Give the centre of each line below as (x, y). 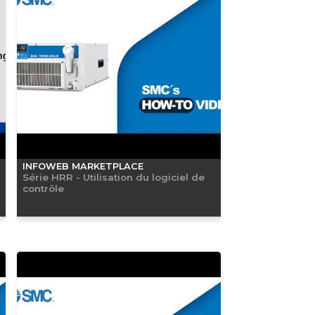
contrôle (43, 188)
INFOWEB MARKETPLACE (83, 166)
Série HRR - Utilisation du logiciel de (113, 177)
